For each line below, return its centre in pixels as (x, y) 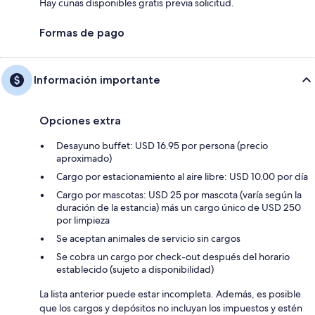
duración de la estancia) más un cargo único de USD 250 (179, 208)
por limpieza (83, 220)
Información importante (97, 80)
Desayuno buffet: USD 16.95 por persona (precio (162, 146)
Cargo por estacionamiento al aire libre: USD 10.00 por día (182, 177)
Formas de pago (82, 33)
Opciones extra (80, 121)
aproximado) (84, 159)
